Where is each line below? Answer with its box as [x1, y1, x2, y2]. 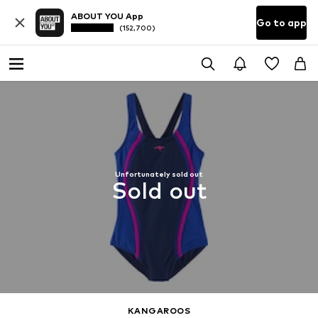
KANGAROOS [127, 305, 191, 316]
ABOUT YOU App [71, 11, 143, 22]
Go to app [256, 16, 307, 28]
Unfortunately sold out [115, 169, 203, 178]
